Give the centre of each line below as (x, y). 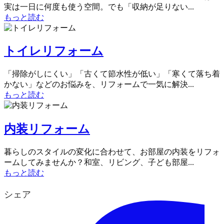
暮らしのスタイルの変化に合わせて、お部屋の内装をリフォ (112, 152)
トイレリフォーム (54, 51)
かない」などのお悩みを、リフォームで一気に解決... (99, 84)
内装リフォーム (47, 129)
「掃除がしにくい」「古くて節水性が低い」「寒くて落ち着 (112, 74)
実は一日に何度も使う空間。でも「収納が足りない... (99, 6)
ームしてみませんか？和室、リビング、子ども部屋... (99, 162)
